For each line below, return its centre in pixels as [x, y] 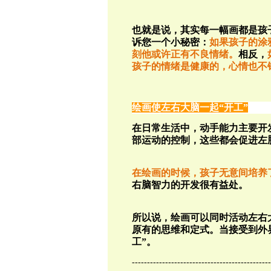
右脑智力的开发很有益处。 [190, 185]
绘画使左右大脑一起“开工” [190, 108]
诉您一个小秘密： [170, 42]
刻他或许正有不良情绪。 [185, 54]
